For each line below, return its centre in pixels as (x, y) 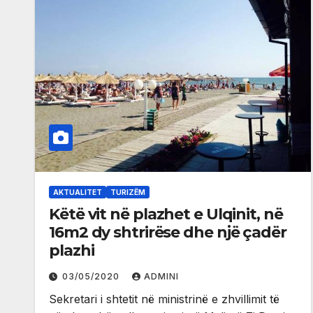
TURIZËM (128, 192)
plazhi (72, 251)
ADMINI (161, 277)
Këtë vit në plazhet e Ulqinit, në (166, 214)
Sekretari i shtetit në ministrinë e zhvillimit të (164, 299)
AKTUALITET (78, 192)
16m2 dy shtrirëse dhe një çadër (168, 233)
